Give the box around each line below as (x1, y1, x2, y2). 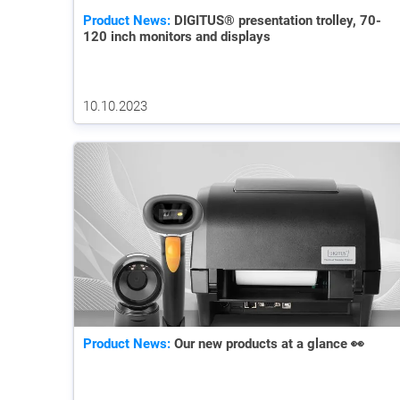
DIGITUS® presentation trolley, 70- (171, 12, 381, 29)
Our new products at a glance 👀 (171, 335, 364, 352)
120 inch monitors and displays (83, 29, 271, 46)
